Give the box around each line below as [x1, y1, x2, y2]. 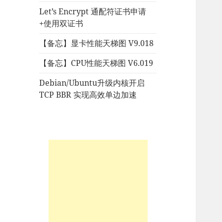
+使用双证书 [39, 18, 84, 29]
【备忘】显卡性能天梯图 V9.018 [39, 38, 154, 49]
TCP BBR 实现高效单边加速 [39, 89, 137, 101]
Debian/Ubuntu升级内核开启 [39, 77, 145, 89]
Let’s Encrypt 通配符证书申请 [39, 6, 147, 17]
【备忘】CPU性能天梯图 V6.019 [39, 57, 154, 69]
